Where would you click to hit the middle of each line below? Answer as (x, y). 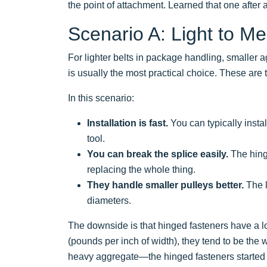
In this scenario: (101, 98)
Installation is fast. (128, 123)
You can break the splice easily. (158, 154)
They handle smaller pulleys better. (165, 185)
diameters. (109, 200)
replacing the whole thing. (141, 169)
